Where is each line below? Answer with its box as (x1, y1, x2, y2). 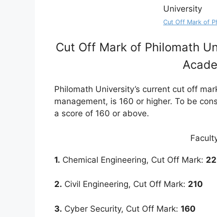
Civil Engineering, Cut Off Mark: (62, 179, 188, 189)
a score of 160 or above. (54, 108, 149, 119)
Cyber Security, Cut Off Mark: (62, 203, 181, 214)
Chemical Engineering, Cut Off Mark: (60, 155, 206, 165)
